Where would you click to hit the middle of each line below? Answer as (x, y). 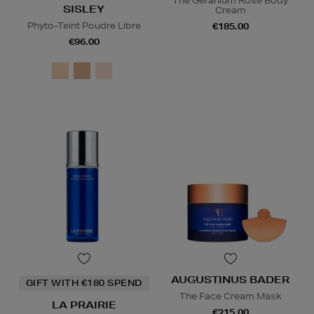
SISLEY (84, 9)
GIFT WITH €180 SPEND (84, 283)
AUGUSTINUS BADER (230, 280)
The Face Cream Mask (230, 296)
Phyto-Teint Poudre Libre (84, 26)
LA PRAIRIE (84, 305)
